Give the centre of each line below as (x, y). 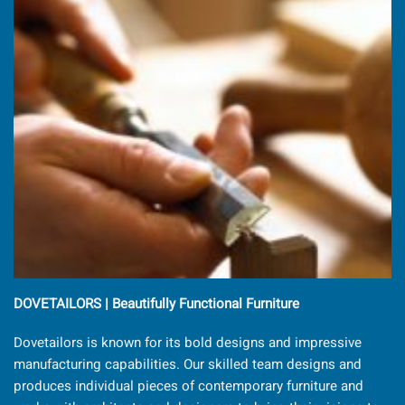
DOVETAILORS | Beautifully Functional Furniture (156, 303)
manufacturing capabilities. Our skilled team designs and (188, 365)
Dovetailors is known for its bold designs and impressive (188, 343)
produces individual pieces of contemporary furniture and (188, 386)
